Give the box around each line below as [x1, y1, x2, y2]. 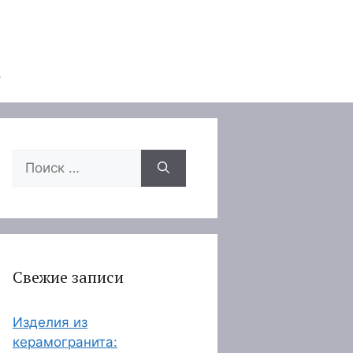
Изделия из [13, 314, 87, 330]
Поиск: [12, 150, 55, 166]
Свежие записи [13, 266, 124, 288]
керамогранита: [13, 334, 117, 350]
